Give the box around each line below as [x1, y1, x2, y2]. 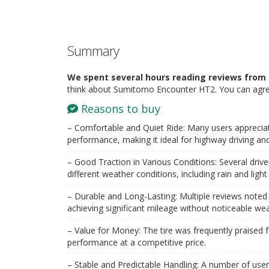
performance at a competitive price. [67, 236, 206, 248]
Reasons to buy [78, 101, 160, 116]
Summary [67, 41, 119, 59]
